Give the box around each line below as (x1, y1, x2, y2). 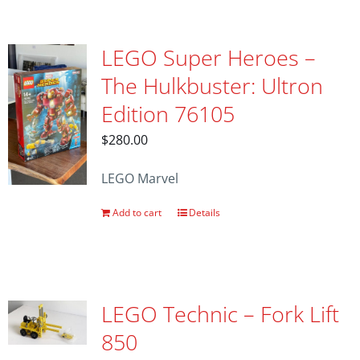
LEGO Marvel (100, 169, 178, 187)
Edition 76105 (100, 99, 235, 129)
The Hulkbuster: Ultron (100, 71, 323, 100)
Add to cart (112, 205, 162, 219)
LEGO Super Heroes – (100, 43, 316, 72)
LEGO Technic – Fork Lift (100, 299, 339, 329)
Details (188, 205, 220, 219)
